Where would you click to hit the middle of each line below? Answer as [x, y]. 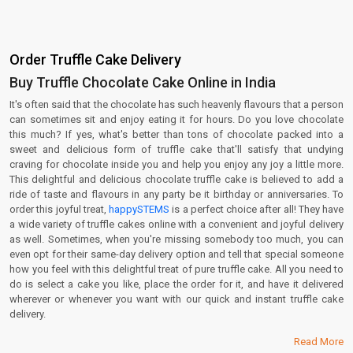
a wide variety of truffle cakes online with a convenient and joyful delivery [176, 224]
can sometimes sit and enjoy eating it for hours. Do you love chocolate [176, 119]
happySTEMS [139, 209]
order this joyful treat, [59, 209]
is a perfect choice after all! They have [256, 209]
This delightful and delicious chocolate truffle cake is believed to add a [176, 179]
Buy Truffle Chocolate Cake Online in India [143, 82]
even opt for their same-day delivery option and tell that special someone [176, 254]
